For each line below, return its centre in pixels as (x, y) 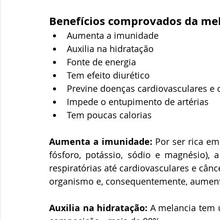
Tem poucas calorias (110, 115)
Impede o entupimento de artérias (138, 101)
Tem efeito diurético (108, 75)
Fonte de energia (101, 62)
